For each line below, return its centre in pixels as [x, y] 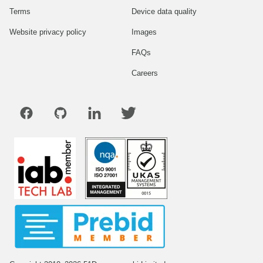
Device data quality [164, 11]
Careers [145, 73]
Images [144, 32]
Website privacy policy [48, 32]
